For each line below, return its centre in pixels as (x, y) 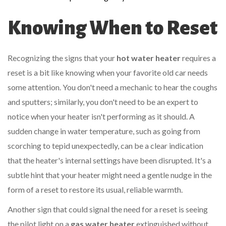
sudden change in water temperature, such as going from (104, 131)
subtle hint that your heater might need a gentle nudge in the (110, 175)
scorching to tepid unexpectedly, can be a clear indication (105, 146)
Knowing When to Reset (112, 28)
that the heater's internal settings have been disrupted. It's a (109, 160)
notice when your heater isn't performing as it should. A (101, 117)
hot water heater (149, 58)
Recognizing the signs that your (62, 58)
